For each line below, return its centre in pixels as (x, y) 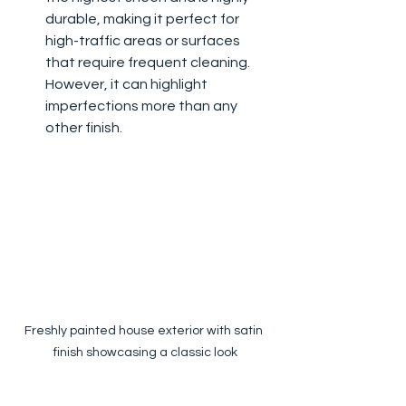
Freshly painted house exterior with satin (145, 331)
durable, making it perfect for (144, 19)
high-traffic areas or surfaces (144, 41)
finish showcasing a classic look (145, 353)
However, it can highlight (128, 85)
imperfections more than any (143, 106)
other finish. (84, 128)
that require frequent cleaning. (149, 63)
